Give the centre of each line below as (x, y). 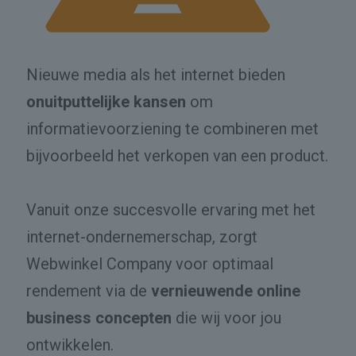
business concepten (99, 317)
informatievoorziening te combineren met (172, 128)
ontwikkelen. (70, 344)
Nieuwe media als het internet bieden (156, 74)
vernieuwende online (226, 290)
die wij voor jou (226, 317)
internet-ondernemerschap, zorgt (142, 236)
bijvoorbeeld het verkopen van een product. (177, 155)
